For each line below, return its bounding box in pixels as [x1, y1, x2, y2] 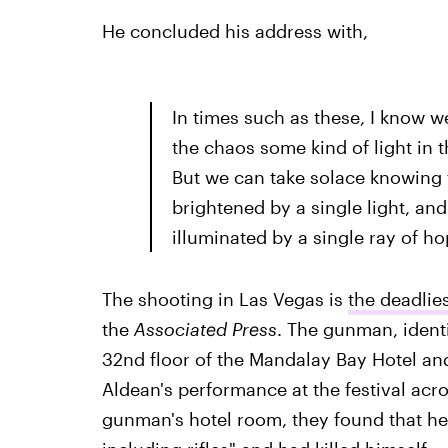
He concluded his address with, [101, 20, 368, 42]
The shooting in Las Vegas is [101, 288, 348, 310]
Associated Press [133, 318, 277, 340]
